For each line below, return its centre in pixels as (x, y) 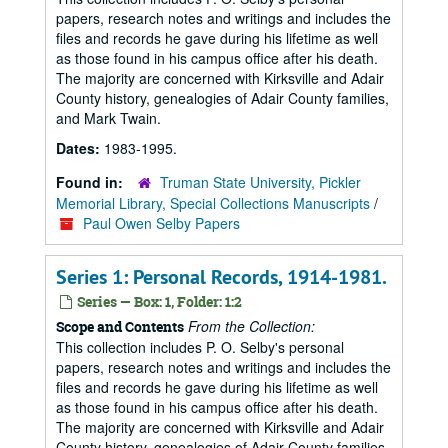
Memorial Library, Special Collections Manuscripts (213, 203)
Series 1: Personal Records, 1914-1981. (221, 277)
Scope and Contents (120, 326)
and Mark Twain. (108, 118)
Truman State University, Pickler (260, 182)
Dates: (80, 148)
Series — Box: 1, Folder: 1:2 (158, 301)
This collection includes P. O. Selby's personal (200, 347)
